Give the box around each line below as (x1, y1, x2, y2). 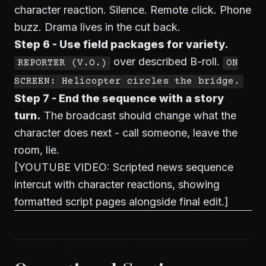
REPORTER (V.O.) (18, 58, 107, 69)
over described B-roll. (110, 55, 223, 68)
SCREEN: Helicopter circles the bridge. (14, 76, 240, 87)
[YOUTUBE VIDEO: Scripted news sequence (14, 161, 233, 173)
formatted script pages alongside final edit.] (14, 195, 229, 208)
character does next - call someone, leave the (14, 126, 237, 139)
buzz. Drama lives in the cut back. (14, 21, 180, 33)
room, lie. (14, 144, 59, 156)
